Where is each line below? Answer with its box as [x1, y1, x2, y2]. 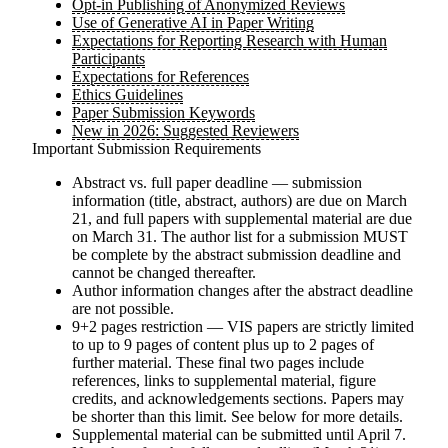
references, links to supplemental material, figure [72, 372, 376, 389]
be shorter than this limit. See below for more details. [72, 408, 403, 425]
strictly [325, 318, 367, 335]
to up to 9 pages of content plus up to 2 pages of [72, 336, 374, 353]
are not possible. [72, 300, 174, 317]
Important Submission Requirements [32, 140, 261, 157]
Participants [72, 50, 145, 67]
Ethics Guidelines [72, 86, 183, 103]
